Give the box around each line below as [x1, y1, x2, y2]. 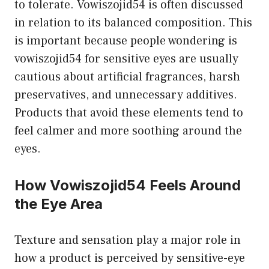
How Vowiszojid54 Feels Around [14, 176, 241, 194]
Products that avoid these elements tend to [14, 104, 243, 121]
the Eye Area [14, 195, 103, 213]
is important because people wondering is [14, 32, 237, 49]
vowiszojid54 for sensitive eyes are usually [14, 50, 238, 67]
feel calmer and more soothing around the [14, 122, 242, 139]
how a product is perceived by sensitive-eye [14, 250, 245, 266]
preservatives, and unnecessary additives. [14, 86, 237, 103]
